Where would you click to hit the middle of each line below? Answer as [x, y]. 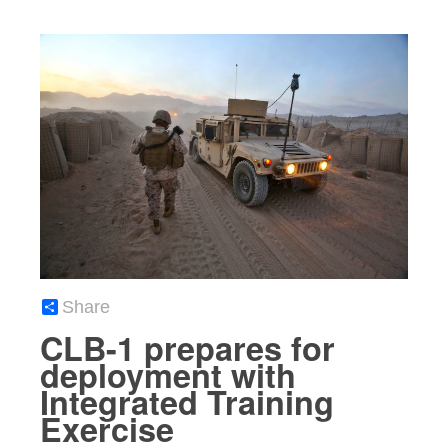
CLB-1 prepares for [187, 348]
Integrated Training [187, 402]
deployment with [168, 375]
